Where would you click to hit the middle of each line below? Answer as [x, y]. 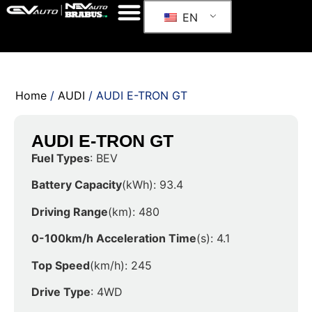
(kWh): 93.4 [153, 185]
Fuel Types [61, 158]
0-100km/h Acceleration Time [114, 239]
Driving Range [70, 211]
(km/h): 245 [121, 265]
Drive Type [61, 291]
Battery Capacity [77, 185]
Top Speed [61, 265]
